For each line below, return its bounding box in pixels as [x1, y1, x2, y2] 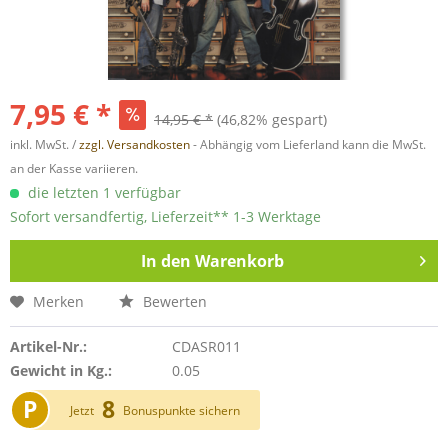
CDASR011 [171, 337, 241, 356]
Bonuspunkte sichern [123, 402, 240, 419]
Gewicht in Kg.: [10, 361, 112, 380]
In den [140, 250, 191, 272]
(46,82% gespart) [217, 110, 327, 129]
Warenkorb [194, 250, 284, 272]
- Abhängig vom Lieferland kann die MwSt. [190, 136, 426, 153]
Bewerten [139, 292, 207, 311]
